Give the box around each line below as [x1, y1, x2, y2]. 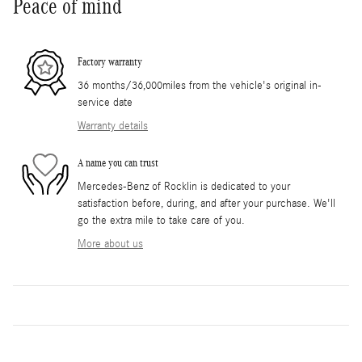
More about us [78, 237, 143, 250]
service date [78, 95, 133, 109]
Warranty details [78, 119, 148, 133]
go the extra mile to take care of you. [78, 213, 245, 227]
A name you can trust [78, 157, 158, 170]
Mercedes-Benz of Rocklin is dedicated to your [78, 179, 290, 193]
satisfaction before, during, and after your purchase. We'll [78, 196, 335, 210]
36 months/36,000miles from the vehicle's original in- [78, 78, 322, 92]
